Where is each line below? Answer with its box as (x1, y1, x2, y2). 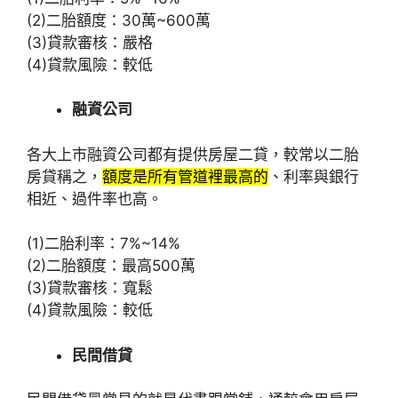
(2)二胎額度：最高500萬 (27, 257, 195, 275)
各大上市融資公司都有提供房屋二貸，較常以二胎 (27, 145, 359, 163)
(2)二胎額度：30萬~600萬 (27, 11, 211, 29)
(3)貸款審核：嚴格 (27, 33, 153, 52)
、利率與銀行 (268, 167, 359, 186)
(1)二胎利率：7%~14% (27, 235, 180, 252)
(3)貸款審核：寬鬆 (27, 279, 153, 297)
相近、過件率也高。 (27, 189, 163, 208)
